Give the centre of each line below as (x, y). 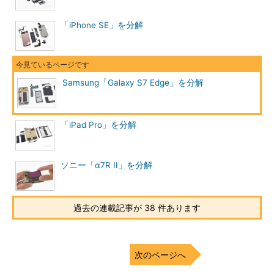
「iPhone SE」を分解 (102, 25)
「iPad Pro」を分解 (98, 125)
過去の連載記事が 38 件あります (137, 208)
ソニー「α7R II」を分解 (106, 165)
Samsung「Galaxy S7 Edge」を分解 (133, 83)
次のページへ (160, 255)
